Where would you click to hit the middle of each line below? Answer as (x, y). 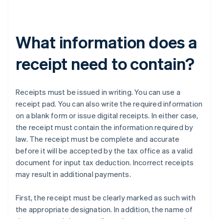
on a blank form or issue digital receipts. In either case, (107, 116)
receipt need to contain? (105, 64)
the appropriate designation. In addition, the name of (104, 209)
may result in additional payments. (73, 174)
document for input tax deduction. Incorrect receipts (105, 163)
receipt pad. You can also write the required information (109, 104)
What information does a (106, 42)
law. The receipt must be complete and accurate (98, 139)
